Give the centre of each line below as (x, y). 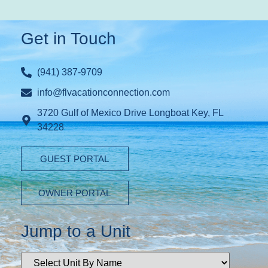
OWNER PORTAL (75, 193)
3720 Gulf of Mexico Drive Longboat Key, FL (130, 112)
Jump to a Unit (75, 231)
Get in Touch (68, 38)
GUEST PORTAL (75, 159)
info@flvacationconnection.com (104, 92)
